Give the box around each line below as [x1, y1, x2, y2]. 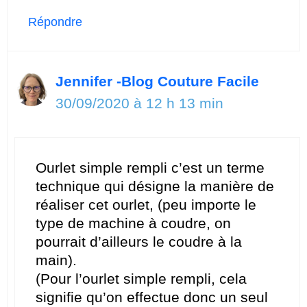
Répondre [28, 14, 82, 29]
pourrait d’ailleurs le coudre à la [36, 234, 242, 250]
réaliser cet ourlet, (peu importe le [36, 197, 256, 213]
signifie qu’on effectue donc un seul [36, 289, 268, 306]
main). [36, 252, 77, 269]
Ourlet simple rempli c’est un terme [36, 160, 265, 176]
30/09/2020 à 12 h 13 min [56, 95, 223, 111]
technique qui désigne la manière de [36, 178, 274, 195]
